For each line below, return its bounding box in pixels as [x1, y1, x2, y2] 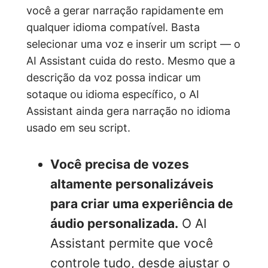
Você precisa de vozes [50, 156, 189, 172]
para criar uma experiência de [50, 196, 233, 211]
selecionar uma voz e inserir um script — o [26, 37, 240, 50]
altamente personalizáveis [50, 176, 214, 191]
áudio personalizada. [50, 215, 178, 231]
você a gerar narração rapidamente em [26, 4, 224, 17]
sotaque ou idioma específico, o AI [26, 87, 199, 100]
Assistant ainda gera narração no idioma [26, 104, 230, 117]
